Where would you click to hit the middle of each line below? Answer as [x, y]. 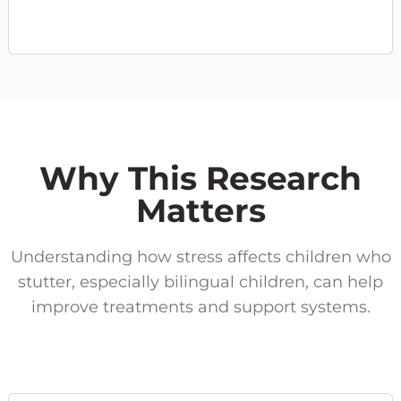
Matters [200, 210]
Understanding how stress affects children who [200, 256]
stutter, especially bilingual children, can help [200, 282]
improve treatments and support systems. [200, 307]
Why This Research [200, 178]
